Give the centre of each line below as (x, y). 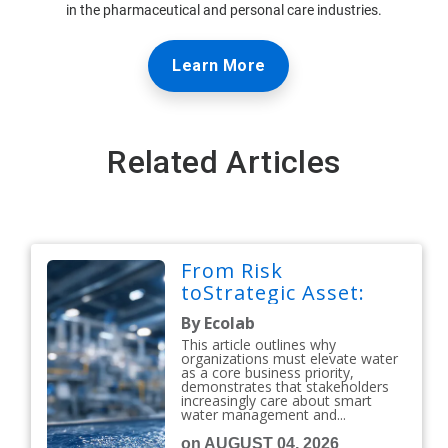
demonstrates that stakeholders (285, 387)
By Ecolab (218, 323)
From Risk (232, 271)
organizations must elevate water (290, 359)
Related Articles (224, 162)
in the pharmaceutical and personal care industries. (223, 10)
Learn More (219, 66)
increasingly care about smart (277, 401)
